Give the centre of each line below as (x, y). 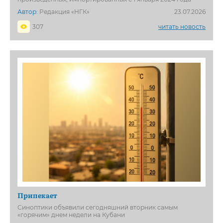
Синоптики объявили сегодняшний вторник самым (98, 207)
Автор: (28, 11)
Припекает (37, 195)
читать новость (182, 26)
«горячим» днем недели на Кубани (71, 215)
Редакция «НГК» (64, 11)
